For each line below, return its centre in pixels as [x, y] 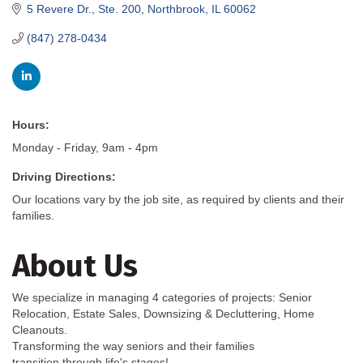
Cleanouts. [40, 329]
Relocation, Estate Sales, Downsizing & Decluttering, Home [163, 313]
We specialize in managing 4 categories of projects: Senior [162, 297]
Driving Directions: [64, 176]
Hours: [31, 124]
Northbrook [176, 9]
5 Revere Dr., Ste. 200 [83, 9]
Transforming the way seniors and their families [133, 346]
